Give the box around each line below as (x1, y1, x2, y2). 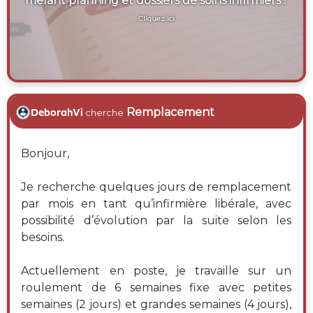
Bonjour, (21, 147, 70, 160)
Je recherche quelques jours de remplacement (21, 180, 292, 194)
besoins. (21, 231, 65, 244)
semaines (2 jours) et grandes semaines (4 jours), (21, 298, 292, 311)
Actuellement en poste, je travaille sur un (21, 264, 292, 277)
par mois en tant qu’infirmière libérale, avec (21, 197, 292, 210)
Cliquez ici (138, 13, 175, 23)
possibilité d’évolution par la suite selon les (21, 214, 292, 227)
